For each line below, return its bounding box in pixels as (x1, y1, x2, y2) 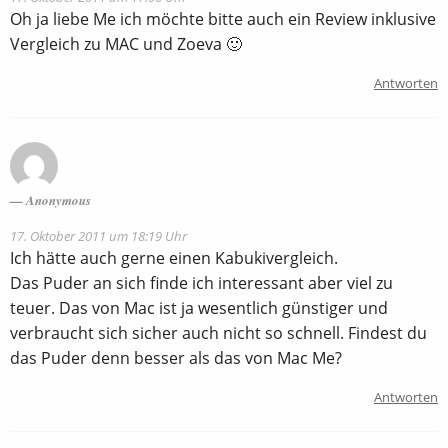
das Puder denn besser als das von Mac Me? (10, 346, 342, 369)
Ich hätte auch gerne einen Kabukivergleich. (10, 246, 338, 269)
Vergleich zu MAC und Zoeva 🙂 (10, 32, 242, 55)
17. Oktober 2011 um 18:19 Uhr (10, 226, 187, 245)
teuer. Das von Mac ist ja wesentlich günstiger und (10, 296, 388, 319)
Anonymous (26, 190, 91, 209)
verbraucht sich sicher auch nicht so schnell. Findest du (10, 321, 427, 344)
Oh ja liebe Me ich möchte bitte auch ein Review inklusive (10, 7, 436, 30)
